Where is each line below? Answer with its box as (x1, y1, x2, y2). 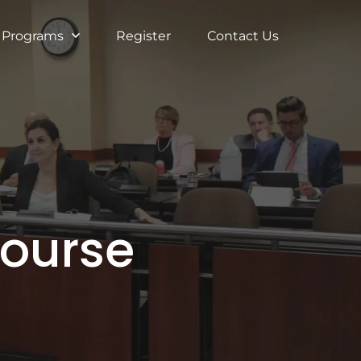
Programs (2, 28, 64, 44)
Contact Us (207, 28, 279, 44)
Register (116, 28, 171, 44)
